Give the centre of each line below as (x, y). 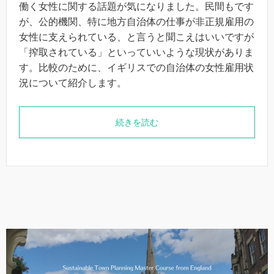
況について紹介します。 (73, 83)
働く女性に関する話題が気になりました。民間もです (136, 6)
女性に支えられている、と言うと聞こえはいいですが (136, 37)
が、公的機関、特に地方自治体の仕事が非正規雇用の (136, 22)
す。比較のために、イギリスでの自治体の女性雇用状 (136, 68)
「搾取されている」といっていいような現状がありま (136, 52)
